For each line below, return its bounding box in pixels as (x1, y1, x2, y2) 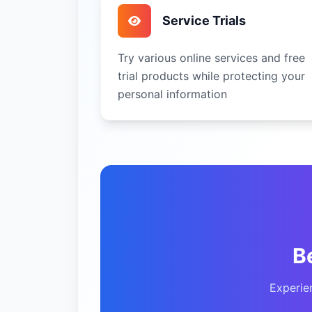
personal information (118, 87, 227, 101)
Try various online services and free (118, 51, 305, 65)
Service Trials (162, 13, 246, 28)
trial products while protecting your (118, 69, 305, 83)
